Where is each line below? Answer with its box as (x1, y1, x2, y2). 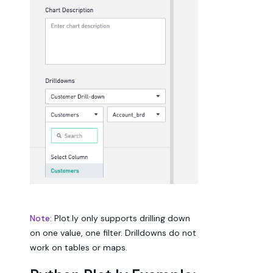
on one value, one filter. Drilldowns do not (30, 227, 196, 238)
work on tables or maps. (30, 242, 127, 253)
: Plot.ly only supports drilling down (50, 213, 190, 224)
